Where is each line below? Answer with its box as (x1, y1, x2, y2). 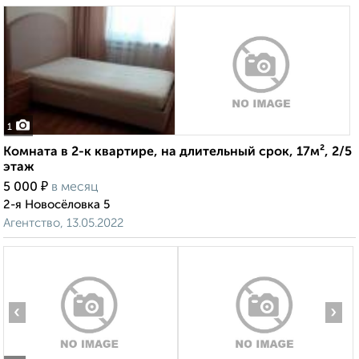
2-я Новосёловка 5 (3, 199, 110, 212)
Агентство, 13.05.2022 (3, 217, 123, 230)
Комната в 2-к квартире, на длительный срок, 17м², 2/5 (3, 146, 352, 159)
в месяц (51, 181, 99, 195)
